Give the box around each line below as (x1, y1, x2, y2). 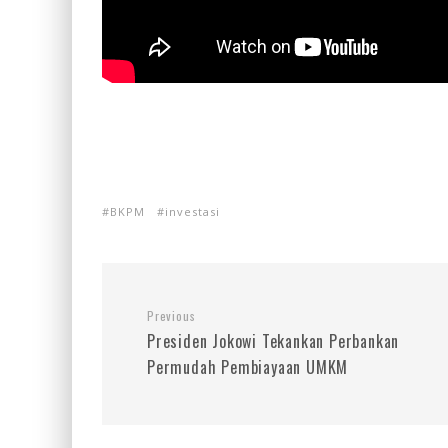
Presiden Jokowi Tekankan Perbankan (147, 328, 400, 353)
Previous (147, 306, 196, 324)
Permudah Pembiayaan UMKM (147, 354, 349, 379)
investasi (165, 203, 220, 219)
